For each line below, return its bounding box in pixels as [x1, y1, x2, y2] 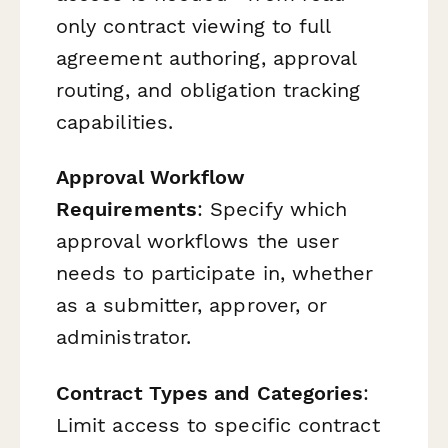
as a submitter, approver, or [56, 293, 328, 318]
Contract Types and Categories [56, 380, 364, 405]
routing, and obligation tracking [56, 78, 361, 103]
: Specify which [196, 197, 348, 222]
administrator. [56, 325, 192, 350]
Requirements [56, 197, 197, 222]
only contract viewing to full [56, 14, 331, 39]
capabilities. [56, 110, 174, 135]
